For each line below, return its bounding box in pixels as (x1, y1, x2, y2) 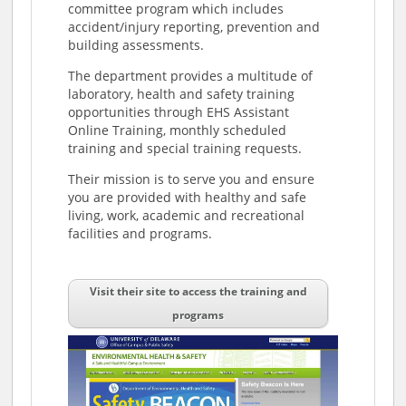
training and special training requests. (68, 140, 303, 158)
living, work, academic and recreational (68, 207, 305, 225)
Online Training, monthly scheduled (68, 121, 287, 140)
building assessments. (68, 36, 205, 54)
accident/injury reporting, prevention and (68, 18, 321, 36)
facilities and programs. (68, 225, 213, 243)
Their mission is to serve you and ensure (68, 170, 315, 188)
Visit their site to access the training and (89, 284, 307, 300)
